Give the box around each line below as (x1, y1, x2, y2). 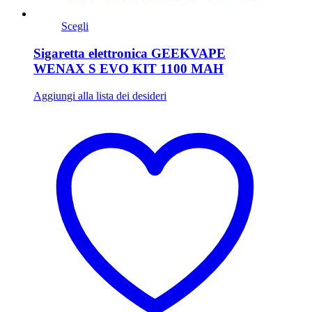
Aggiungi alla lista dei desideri (33, 89, 166, 102)
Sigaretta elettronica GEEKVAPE (33, 45, 226, 61)
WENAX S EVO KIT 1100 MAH (33, 61, 224, 76)
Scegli (61, 20, 88, 33)
